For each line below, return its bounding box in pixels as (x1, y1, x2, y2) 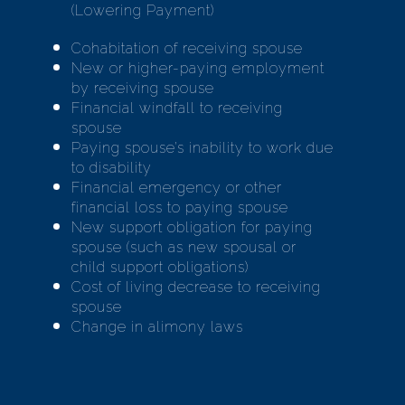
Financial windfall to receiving (71, 99, 283, 117)
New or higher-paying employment (71, 60, 325, 77)
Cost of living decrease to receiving (71, 278, 321, 296)
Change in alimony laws (71, 318, 243, 335)
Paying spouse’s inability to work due (71, 139, 334, 156)
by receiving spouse (71, 80, 214, 97)
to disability (71, 159, 152, 176)
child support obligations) (71, 259, 249, 276)
